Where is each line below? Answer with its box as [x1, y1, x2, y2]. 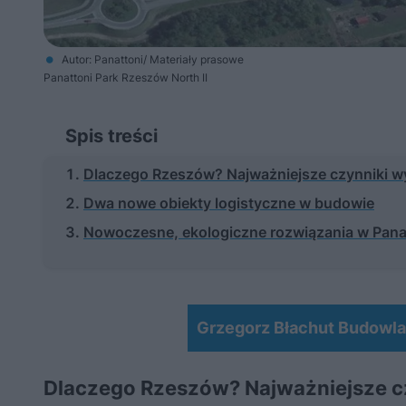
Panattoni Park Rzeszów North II [43, 71, 208, 84]
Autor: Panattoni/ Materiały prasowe [62, 53, 244, 66]
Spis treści [65, 125, 158, 147]
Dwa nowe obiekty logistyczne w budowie [83, 194, 374, 212]
